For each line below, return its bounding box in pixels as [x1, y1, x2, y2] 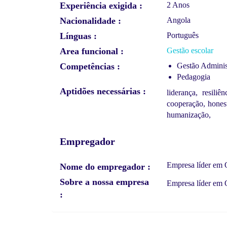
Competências [60, 61, 115, 71]
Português [167, 30, 199, 40]
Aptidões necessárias [60, 86, 140, 96]
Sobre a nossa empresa [60, 176, 149, 187]
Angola [167, 15, 191, 24]
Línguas [60, 30, 91, 41]
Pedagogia [177, 72, 211, 81]
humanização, [167, 110, 211, 119]
